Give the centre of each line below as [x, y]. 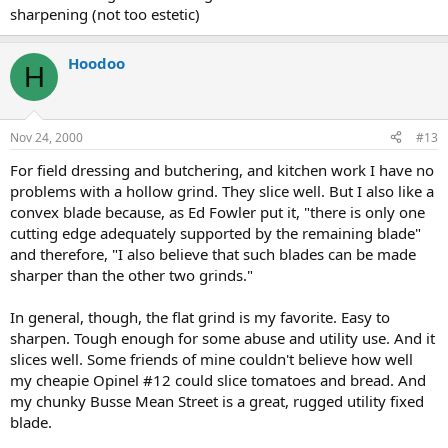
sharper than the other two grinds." [131, 274]
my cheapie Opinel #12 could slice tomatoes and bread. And [218, 379]
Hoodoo [96, 63]
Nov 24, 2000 [46, 137]
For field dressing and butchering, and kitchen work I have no [222, 169]
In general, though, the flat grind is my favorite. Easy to [200, 316]
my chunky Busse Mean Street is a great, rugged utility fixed [217, 400]
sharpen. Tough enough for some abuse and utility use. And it [222, 337]
